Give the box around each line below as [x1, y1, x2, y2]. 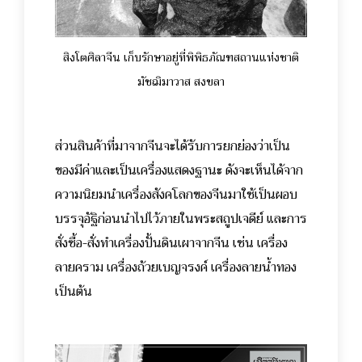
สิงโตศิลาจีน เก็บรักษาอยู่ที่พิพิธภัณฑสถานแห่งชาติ [63, 47, 299, 67]
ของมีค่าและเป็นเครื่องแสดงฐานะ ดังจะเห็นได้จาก [55, 158, 303, 182]
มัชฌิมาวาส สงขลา [137, 71, 225, 91]
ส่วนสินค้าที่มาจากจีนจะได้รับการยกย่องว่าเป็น [55, 134, 290, 158]
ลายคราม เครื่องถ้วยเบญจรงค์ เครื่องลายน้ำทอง [55, 255, 297, 279]
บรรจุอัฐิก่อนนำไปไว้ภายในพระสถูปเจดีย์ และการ [55, 207, 307, 230]
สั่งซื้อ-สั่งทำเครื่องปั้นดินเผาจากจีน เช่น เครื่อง [55, 231, 288, 255]
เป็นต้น [55, 280, 92, 303]
